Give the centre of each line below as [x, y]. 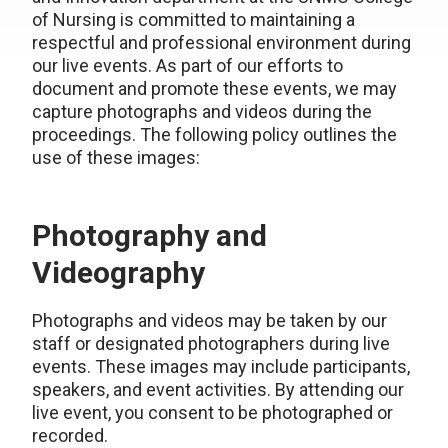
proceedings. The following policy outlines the [214, 134]
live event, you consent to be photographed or [212, 412]
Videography [118, 272]
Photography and [149, 235]
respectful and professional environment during [221, 42]
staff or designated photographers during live [211, 343]
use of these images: [116, 157]
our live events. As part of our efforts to [187, 65]
